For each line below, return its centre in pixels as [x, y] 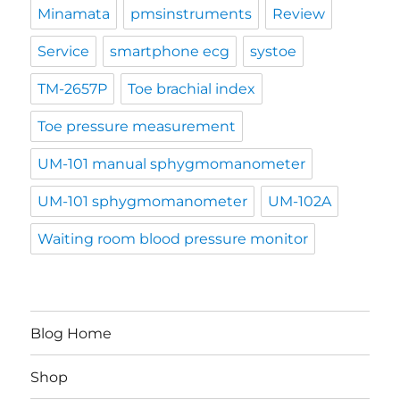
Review [299, 14]
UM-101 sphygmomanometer [143, 202]
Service [64, 52]
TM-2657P [73, 89]
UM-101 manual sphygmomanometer [172, 164]
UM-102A [300, 202]
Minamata [74, 14]
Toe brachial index [192, 89]
